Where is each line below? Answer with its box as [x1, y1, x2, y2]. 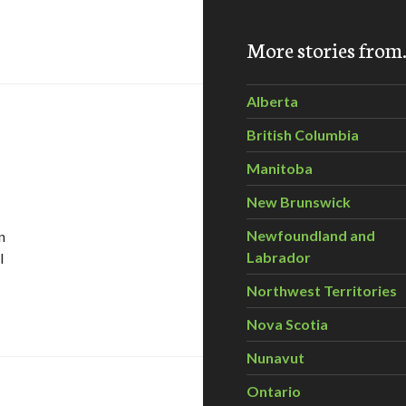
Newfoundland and [246, 227, 375, 244]
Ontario [246, 382, 301, 400]
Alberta [246, 92, 298, 110]
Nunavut [246, 349, 304, 366]
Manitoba [246, 159, 313, 177]
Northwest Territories [246, 282, 397, 299]
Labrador [246, 248, 311, 266]
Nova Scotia [246, 315, 328, 333]
